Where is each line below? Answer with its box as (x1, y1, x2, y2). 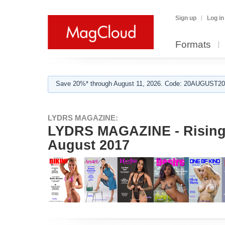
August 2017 (48, 138, 130, 153)
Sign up (175, 15, 196, 22)
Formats (175, 39, 211, 50)
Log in (207, 15, 224, 22)
